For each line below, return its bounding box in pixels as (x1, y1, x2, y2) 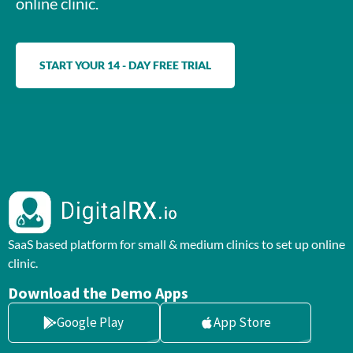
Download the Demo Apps (8, 283, 188, 303)
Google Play (57, 314, 124, 332)
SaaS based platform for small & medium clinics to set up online (8, 236, 345, 251)
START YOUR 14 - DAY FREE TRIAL (39, 58, 211, 72)
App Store (213, 314, 271, 332)
